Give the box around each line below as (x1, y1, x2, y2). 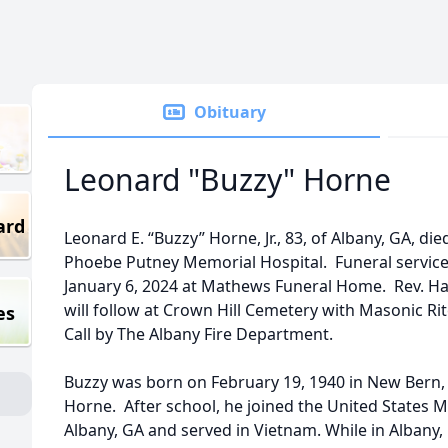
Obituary (194, 101, 266, 123)
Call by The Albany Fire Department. (64, 323, 333, 345)
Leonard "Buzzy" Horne (64, 159, 391, 200)
